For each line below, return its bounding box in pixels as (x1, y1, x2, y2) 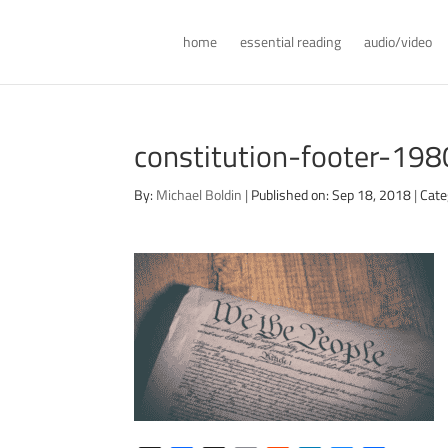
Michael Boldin (156, 184, 243, 205)
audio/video (363, 31, 432, 52)
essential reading (239, 31, 341, 52)
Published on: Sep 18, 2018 (251, 184, 412, 205)
